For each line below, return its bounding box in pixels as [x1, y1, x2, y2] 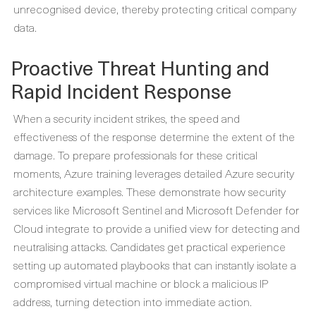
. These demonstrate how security [121, 183, 286, 200]
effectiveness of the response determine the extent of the [13, 128, 295, 145]
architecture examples [13, 183, 121, 200]
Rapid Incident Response [11, 75, 231, 106]
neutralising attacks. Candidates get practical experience [13, 238, 286, 255]
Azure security [225, 164, 294, 181]
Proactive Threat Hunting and [11, 52, 269, 83]
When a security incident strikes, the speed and [13, 109, 240, 126]
